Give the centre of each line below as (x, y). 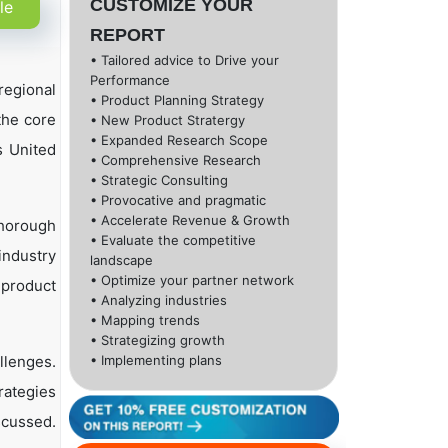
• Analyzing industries (158, 300)
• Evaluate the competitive (173, 240)
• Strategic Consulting (159, 180)
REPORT (127, 35)
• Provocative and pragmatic (178, 200)
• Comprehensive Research (175, 160)
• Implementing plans (156, 360)
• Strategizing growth (157, 340)
